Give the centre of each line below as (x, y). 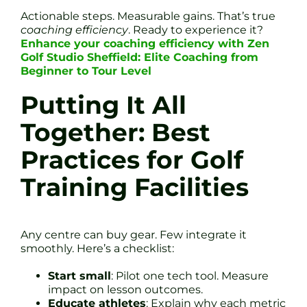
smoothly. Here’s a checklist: (97, 249)
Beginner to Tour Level (86, 71)
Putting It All (103, 106)
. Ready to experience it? (196, 30)
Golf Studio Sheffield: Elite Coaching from (139, 58)
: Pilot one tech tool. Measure (190, 276)
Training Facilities (135, 188)
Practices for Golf (132, 160)
